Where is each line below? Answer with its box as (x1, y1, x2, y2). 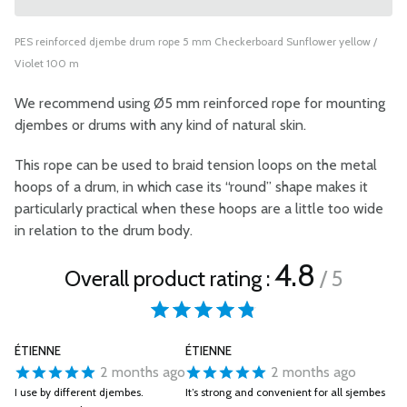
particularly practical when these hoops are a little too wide (15, 200, 383, 217)
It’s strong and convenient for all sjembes (185, 385, 385, 399)
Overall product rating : (65, 265, 274, 292)
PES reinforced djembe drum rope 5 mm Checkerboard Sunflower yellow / (15, 35, 377, 48)
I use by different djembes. (15, 385, 144, 399)
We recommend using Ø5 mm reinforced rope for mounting (15, 94, 385, 112)
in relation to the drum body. (15, 222, 193, 239)
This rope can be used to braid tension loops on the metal (15, 156, 377, 174)
